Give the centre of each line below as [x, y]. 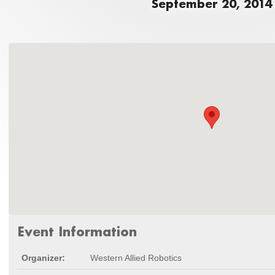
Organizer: [43, 258]
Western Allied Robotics [136, 258]
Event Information [77, 231]
